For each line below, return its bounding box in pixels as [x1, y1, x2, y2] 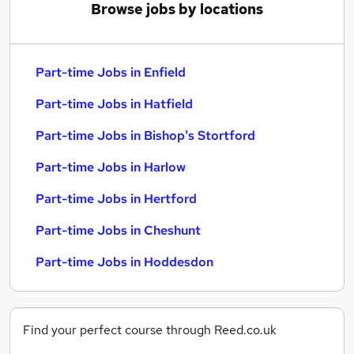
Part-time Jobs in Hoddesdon [36, 254, 213, 270]
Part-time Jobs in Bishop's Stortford [36, 127, 255, 144]
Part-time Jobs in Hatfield [36, 96, 193, 112]
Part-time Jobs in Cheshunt [36, 222, 201, 239]
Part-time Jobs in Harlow [36, 159, 186, 175]
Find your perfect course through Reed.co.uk [23, 322, 277, 338]
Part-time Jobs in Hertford [36, 190, 197, 207]
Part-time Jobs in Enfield [36, 64, 186, 81]
